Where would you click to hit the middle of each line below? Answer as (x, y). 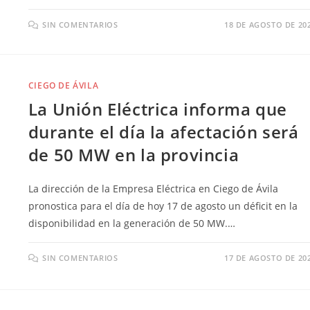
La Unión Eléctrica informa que (157, 109)
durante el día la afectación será (163, 132)
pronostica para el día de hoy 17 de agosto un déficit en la (163, 206)
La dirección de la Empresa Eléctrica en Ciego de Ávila (153, 189)
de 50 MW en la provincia (134, 155)
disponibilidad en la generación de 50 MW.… (131, 224)
